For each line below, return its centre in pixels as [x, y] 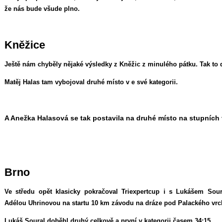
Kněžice [25, 45]
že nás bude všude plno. [42, 9]
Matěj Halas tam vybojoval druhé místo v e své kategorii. [91, 82]
